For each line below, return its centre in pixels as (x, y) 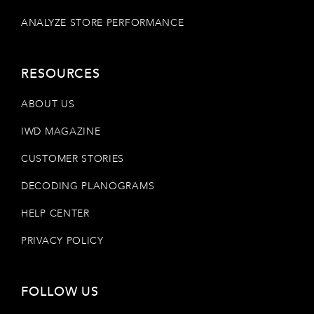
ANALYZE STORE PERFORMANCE (103, 22)
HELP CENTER (55, 213)
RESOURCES (61, 74)
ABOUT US (48, 104)
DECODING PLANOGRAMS (88, 186)
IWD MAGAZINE (61, 131)
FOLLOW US (61, 292)
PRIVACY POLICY (62, 240)
